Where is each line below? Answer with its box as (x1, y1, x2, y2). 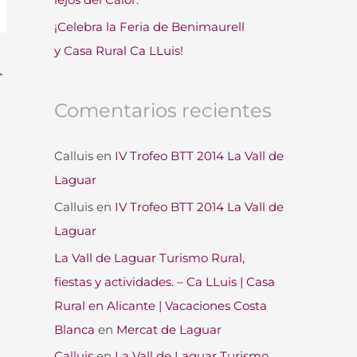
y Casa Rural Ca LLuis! (54, 43, 183, 58)
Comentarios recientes (54, 99, 272, 122)
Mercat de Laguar (116, 321, 222, 337)
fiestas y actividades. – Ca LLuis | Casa (54, 273, 275, 289)
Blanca (54, 321, 95, 337)
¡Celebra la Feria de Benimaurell (54, 19, 245, 34)
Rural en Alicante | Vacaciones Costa (54, 297, 267, 313)
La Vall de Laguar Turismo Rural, (54, 249, 245, 265)
